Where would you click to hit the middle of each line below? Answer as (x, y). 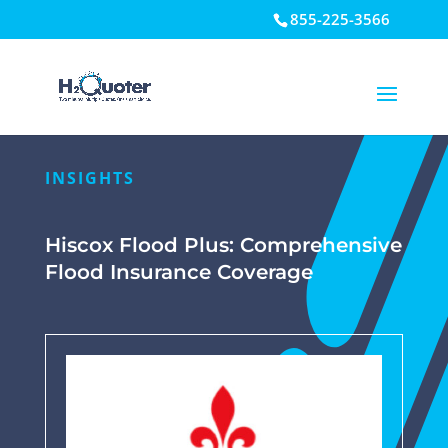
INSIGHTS (89, 178)
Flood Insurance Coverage (178, 272)
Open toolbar (63, 58)
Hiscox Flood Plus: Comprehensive (223, 245)
